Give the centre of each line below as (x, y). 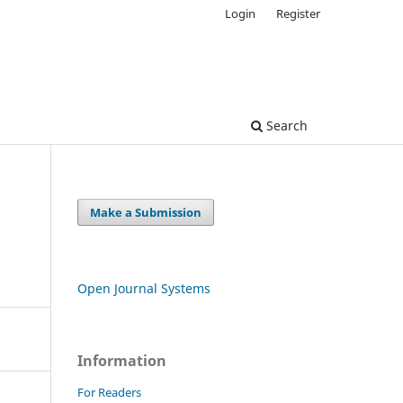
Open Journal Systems (144, 288)
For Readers (109, 392)
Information (122, 360)
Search (285, 125)
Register (298, 13)
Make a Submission (146, 212)
